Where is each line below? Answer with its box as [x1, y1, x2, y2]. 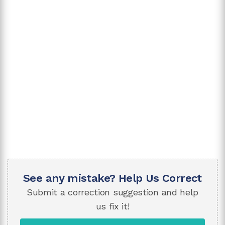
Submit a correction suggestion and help [26, 186, 199, 197]
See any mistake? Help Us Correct [23, 171, 202, 184]
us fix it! [95, 200, 130, 211]
